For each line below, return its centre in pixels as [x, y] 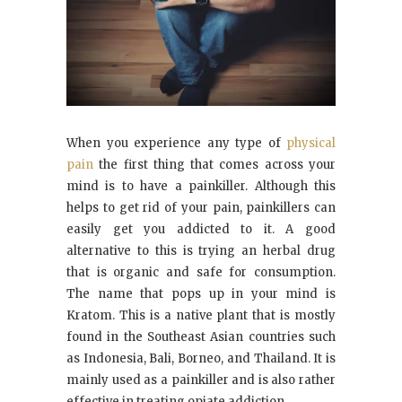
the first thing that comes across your [214, 164]
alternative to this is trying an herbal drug [201, 250]
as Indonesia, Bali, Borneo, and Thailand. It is [201, 358]
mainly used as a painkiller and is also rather [201, 380]
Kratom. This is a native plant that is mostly [201, 315]
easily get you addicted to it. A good [201, 229]
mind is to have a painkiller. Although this [201, 186]
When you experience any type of [176, 143]
